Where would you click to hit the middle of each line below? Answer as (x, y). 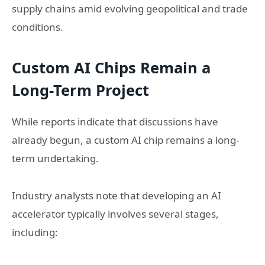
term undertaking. (55, 159)
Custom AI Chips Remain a (111, 67)
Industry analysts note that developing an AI (117, 195)
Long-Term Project (80, 90)
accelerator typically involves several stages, (115, 214)
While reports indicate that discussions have (115, 122)
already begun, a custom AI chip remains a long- (125, 140)
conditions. (38, 27)
